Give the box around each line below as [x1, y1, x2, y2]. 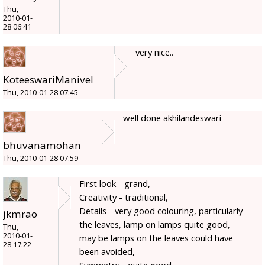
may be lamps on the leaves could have [79, 231, 233, 244]
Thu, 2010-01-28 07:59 [3, 153, 78, 163]
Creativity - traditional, [79, 190, 168, 203]
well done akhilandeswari [123, 111, 221, 124]
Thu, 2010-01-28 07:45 [3, 87, 78, 98]
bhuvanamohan [3, 138, 81, 152]
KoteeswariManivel [3, 72, 93, 86]
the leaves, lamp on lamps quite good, [79, 218, 230, 230]
